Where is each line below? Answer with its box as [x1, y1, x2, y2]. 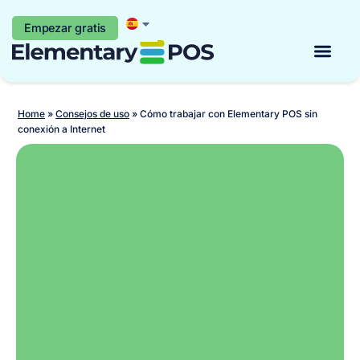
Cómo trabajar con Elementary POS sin [140, 108, 317, 120]
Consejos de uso [55, 108, 129, 120]
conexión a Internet [18, 123, 105, 135]
